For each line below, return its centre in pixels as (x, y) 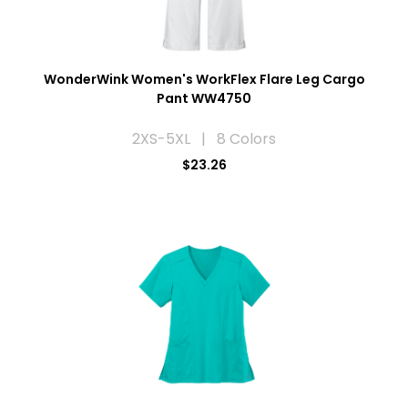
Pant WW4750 (204, 98)
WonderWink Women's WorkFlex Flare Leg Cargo (204, 79)
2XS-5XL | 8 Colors (204, 138)
